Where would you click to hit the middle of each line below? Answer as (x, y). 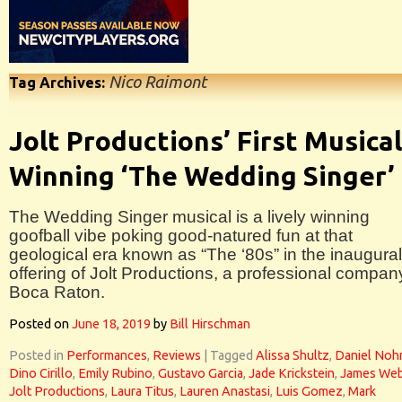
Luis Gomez (309, 391)
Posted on (39, 324)
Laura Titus (142, 391)
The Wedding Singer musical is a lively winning (189, 217)
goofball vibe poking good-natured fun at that (181, 236)
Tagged (232, 355)
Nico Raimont (157, 82)
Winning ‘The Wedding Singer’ (202, 176)
